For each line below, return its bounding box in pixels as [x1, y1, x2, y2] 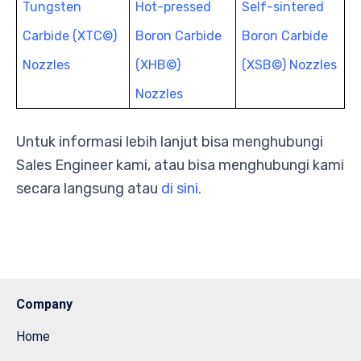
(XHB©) [135, 57, 181, 73]
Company [16, 297, 73, 313]
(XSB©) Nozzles [242, 57, 338, 73]
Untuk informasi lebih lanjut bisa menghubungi [16, 133, 323, 151]
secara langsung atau [16, 180, 161, 198]
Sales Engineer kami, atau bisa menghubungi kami [16, 156, 344, 175]
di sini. [161, 180, 201, 198]
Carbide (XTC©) [23, 28, 118, 44]
